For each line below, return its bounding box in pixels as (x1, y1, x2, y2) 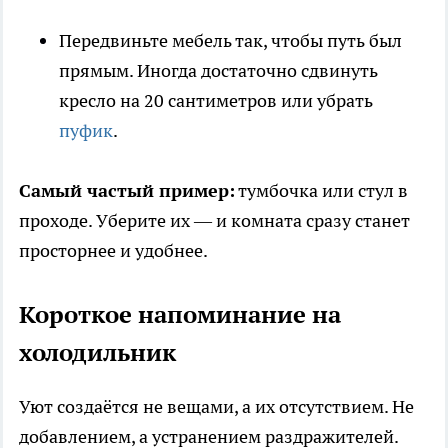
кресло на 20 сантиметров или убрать (59, 89, 373, 113)
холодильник (19, 337, 176, 369)
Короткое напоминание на (19, 299, 341, 331)
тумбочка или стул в (235, 179, 408, 203)
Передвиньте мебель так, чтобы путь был (59, 29, 402, 53)
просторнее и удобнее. (19, 239, 208, 263)
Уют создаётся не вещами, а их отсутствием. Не (19, 395, 414, 419)
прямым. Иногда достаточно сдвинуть (59, 59, 378, 83)
